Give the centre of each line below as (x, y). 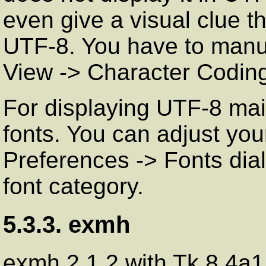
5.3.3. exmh (66, 225)
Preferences (66, 160)
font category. (73, 186)
